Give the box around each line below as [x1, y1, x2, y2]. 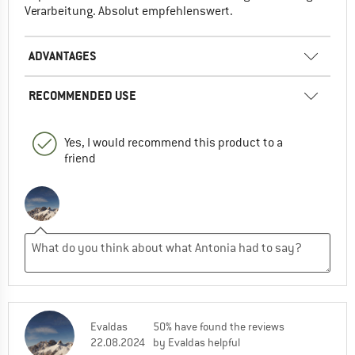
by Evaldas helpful [153, 335, 240, 350]
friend [64, 151, 96, 167]
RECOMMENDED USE [29, 87, 136, 105]
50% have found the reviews [153, 319, 284, 334]
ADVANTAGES [29, 48, 97, 65]
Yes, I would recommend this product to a [64, 135, 283, 151]
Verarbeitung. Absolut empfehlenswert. [25, 3, 233, 20]
